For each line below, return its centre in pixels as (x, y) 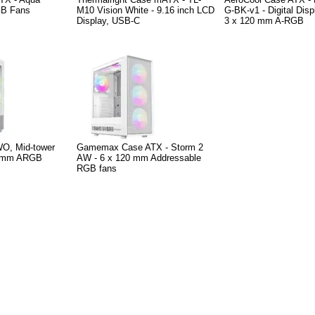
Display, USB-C (108, 20)
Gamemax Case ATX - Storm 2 (140, 147)
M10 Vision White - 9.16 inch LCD (146, 10)
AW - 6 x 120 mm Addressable (139, 157)
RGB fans (97, 168)
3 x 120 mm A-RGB (264, 20)
